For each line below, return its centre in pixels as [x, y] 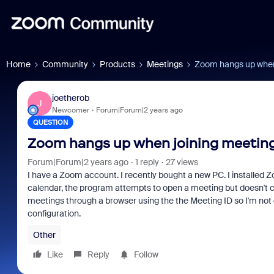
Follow [146, 254]
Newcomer [70, 110]
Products [117, 64]
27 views [182, 162]
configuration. [55, 213]
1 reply [147, 162]
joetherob [70, 98]
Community [65, 64]
